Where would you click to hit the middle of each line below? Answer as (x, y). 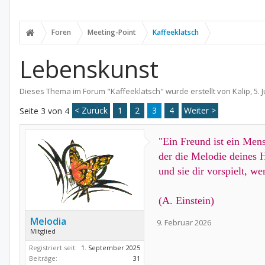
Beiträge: (43, 258)
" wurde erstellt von (196, 91)
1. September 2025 (111, 248)
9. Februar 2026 (184, 222)
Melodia (48, 221)
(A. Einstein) (186, 201)
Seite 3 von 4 (44, 111)
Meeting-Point (112, 32)
